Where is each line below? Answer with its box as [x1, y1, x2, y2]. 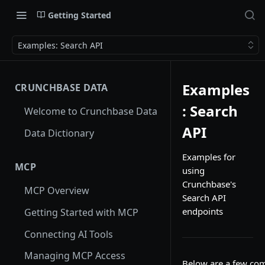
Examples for [182, 151, 235, 163]
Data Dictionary [24, 126, 94, 140]
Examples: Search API [18, 39, 103, 51]
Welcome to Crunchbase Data [24, 104, 157, 118]
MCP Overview [24, 184, 89, 198]
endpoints [182, 205, 223, 217]
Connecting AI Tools [24, 227, 113, 241]
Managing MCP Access [24, 249, 125, 263]
